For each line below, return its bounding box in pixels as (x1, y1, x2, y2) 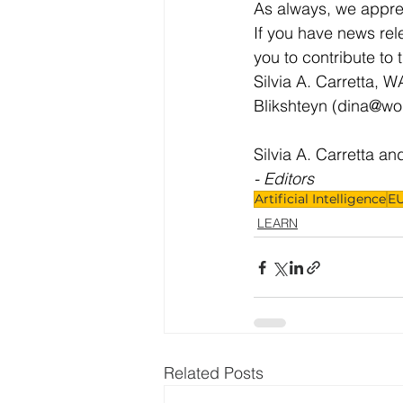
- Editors (254, 168, 314, 189)
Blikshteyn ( (254, 95, 337, 116)
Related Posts (164, 363, 264, 383)
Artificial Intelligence (255, 191, 386, 207)
